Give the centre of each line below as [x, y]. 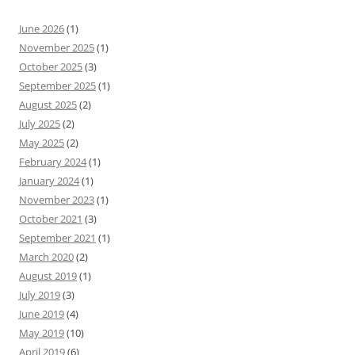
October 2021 [51, 219]
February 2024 [53, 162]
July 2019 [40, 295]
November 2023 [57, 200]
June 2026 [42, 29]
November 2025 [57, 48]
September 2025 [57, 86]
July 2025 [40, 124]
